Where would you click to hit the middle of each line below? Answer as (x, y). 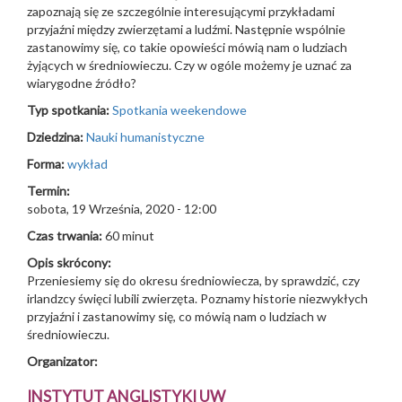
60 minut (130, 236)
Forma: (47, 164)
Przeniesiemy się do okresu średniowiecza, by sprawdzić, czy (193, 280)
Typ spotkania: (70, 110)
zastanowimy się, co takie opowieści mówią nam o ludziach (187, 47)
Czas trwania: (66, 236)
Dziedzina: (57, 137)
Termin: (50, 191)
